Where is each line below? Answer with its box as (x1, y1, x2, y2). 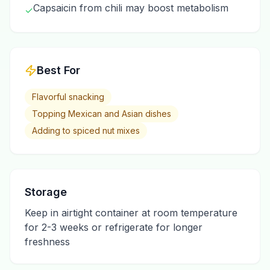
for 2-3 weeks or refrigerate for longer (25, 221, 202, 233)
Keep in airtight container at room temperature (25, 207, 237, 219)
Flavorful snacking (32, 92, 104, 102)
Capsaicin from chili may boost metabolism (33, 2, 228, 14)
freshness (25, 236, 70, 248)
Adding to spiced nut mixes (32, 125, 140, 136)
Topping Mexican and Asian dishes (32, 108, 171, 119)
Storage (25, 186, 67, 198)
